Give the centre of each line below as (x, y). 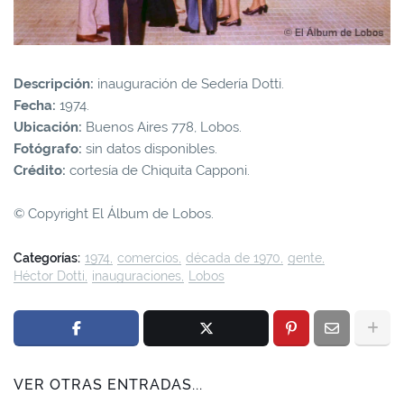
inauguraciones (137, 275)
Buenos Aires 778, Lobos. (162, 127)
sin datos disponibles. (150, 148)
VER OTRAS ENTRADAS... (108, 384)
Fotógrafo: (48, 148)
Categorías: (47, 257)
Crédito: (40, 170)
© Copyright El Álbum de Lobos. (114, 213)
